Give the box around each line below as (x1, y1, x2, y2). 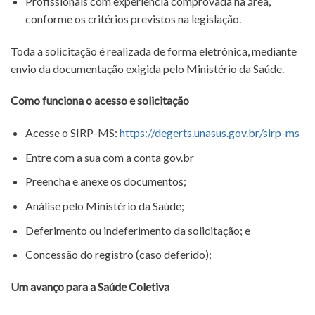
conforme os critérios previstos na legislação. (25, 11, 241, 25)
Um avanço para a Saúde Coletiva (11, 279, 169, 293)
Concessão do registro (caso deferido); (25, 247, 212, 262)
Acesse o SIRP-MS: (25, 126, 120, 140)
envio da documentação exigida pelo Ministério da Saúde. (11, 61, 284, 75)
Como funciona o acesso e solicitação (11, 94, 189, 108)
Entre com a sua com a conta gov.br (25, 150, 194, 164)
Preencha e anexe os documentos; (25, 174, 186, 188)
